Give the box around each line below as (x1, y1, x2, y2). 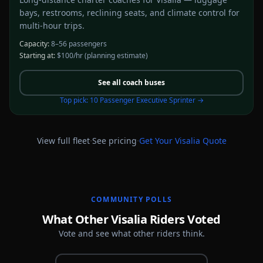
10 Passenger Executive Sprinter (89, 95, 195, 105)
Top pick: (59, 95, 90, 105)
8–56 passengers (51, 39, 107, 49)
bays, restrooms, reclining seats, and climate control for (19, 7, 240, 18)
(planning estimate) (83, 50, 148, 60)
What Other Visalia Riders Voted (42, 211, 221, 227)
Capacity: (19, 39, 49, 49)
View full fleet (36, 135, 90, 146)
